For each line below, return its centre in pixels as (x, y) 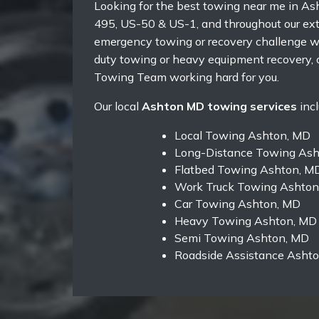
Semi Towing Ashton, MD (242, 237)
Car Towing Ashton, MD (237, 203)
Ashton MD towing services (219, 106)
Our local (118, 106)
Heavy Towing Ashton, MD (246, 220)
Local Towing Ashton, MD (242, 135)
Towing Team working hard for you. (187, 77)
